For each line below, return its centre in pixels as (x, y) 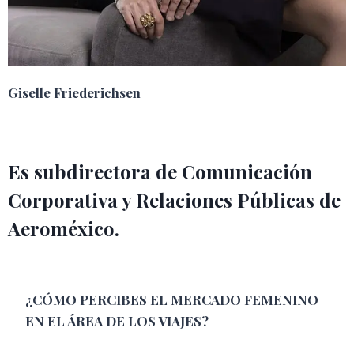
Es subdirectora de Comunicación (160, 171)
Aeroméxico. (64, 228)
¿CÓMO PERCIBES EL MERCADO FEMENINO (172, 299)
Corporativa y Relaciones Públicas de (174, 200)
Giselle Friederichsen (74, 92)
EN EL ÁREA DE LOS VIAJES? (117, 320)
